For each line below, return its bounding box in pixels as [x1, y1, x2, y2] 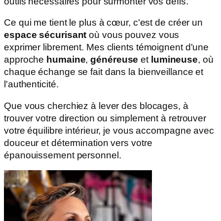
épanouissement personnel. [4, 149, 121, 160]
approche [4, 54, 47, 65]
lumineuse [150, 54, 198, 65]
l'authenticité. [4, 79, 59, 90]
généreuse [90, 54, 139, 65]
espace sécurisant [4, 30, 87, 40]
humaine [46, 54, 86, 65]
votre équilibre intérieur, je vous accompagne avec [4, 125, 214, 136]
